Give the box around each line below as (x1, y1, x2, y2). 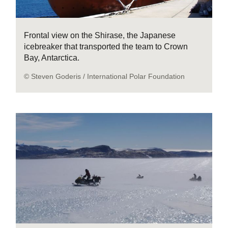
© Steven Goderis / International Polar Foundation (24, 72, 185, 80)
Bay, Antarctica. (24, 53, 80, 62)
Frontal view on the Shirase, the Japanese (24, 31, 176, 40)
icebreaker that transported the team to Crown (24, 42, 188, 51)
